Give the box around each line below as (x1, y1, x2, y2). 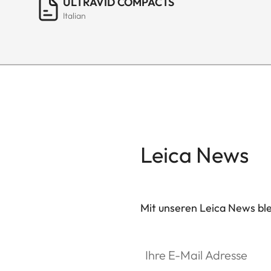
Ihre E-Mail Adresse (140, 235, 223, 248)
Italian (63, 10, 86, 22)
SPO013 (140, 216, 175, 229)
